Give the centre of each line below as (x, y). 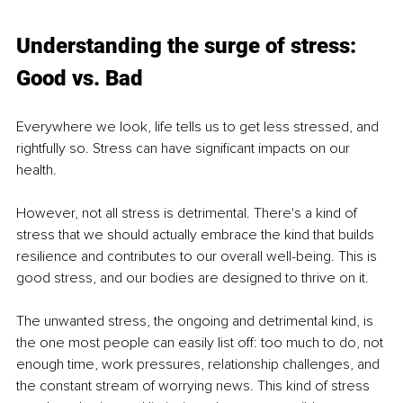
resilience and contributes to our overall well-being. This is (198, 257)
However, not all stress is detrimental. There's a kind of (188, 214)
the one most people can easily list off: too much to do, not (201, 343)
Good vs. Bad (80, 79)
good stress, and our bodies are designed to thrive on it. (193, 278)
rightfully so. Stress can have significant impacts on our (185, 149)
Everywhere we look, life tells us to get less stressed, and (199, 127)
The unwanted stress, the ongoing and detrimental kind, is (197, 322)
